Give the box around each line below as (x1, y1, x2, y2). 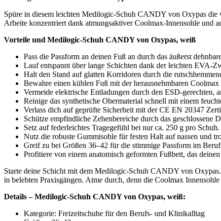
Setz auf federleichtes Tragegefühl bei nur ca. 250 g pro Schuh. (24, 123, 220, 132)
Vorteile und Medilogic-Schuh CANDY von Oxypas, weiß (4, 35, 196, 44)
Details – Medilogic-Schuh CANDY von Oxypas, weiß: (4, 192, 185, 201)
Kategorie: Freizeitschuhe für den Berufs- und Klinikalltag (24, 209, 205, 218)
